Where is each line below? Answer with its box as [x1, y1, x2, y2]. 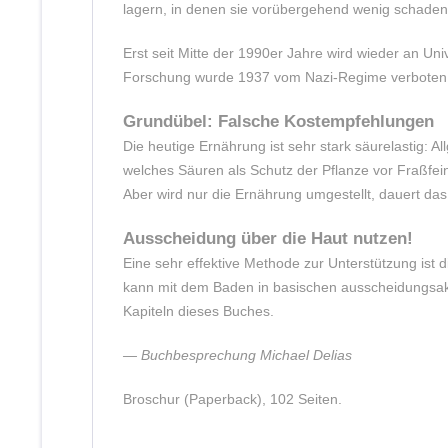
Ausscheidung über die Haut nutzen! [123, 228, 413, 248]
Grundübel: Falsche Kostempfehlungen [123, 111, 434, 131]
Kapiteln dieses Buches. [123, 303, 274, 319]
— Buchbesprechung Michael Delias [123, 347, 352, 363]
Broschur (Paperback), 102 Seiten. [123, 391, 342, 407]
